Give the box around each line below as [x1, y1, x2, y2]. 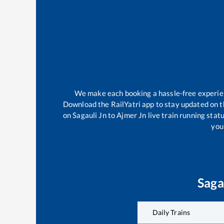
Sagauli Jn [72, 110, 106, 120]
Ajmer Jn [116, 110, 146, 120]
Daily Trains [152, 207, 190, 216]
